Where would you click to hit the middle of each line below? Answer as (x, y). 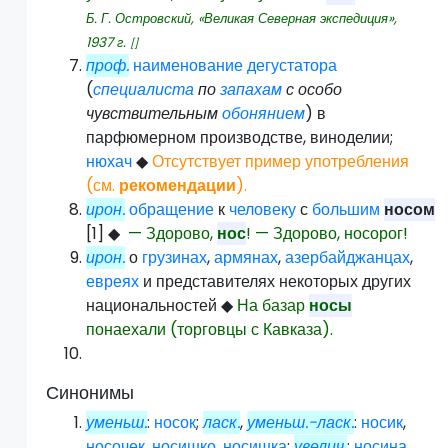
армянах (246, 258)
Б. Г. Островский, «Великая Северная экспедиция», (242, 19)
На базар (273, 306)
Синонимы (90, 393)
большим (346, 210)
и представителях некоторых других (275, 282)
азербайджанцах (348, 258)
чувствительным (154, 114)
